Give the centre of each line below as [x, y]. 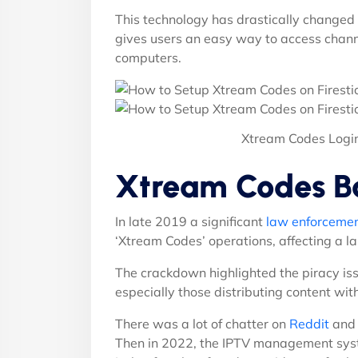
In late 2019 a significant [191, 221]
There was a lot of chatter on [202, 323]
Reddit [309, 323]
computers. [148, 58]
